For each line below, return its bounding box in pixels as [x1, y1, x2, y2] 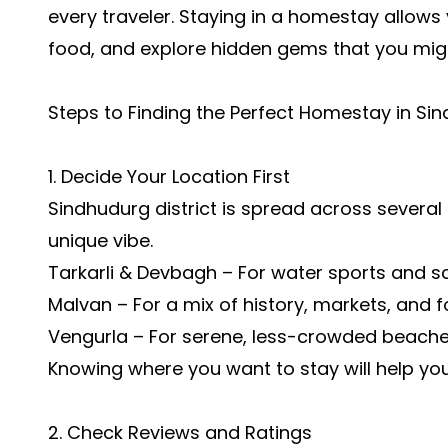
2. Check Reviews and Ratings [48, 420, 312, 445]
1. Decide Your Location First [48, 164, 290, 189]
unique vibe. [48, 228, 153, 253]
